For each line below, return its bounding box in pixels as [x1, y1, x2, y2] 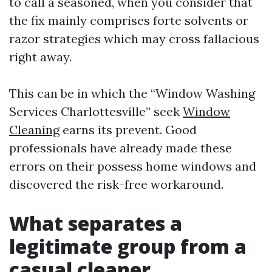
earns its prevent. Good [59, 121, 197, 137]
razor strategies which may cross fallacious [9, 30, 259, 46]
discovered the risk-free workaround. [9, 176, 223, 192]
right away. [9, 49, 72, 64]
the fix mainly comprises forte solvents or [9, 12, 248, 28]
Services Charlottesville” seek [9, 103, 183, 119]
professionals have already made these [9, 140, 232, 155]
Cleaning [9, 121, 59, 137]
